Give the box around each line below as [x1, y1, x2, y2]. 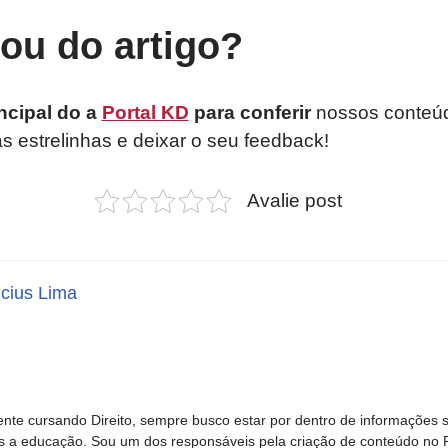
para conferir [188, 101, 311, 123]
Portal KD [101, 101, 189, 123]
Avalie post [246, 189, 342, 211]
